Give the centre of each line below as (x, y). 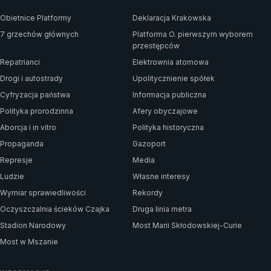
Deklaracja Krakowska (172, 18)
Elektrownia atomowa (171, 62)
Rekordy (148, 192)
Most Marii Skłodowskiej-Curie (187, 225)
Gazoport (149, 143)
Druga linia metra (162, 209)
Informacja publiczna (169, 94)
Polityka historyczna (168, 127)
